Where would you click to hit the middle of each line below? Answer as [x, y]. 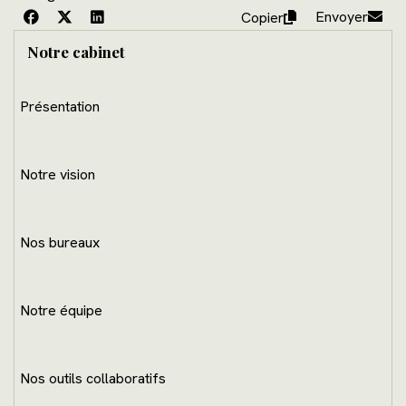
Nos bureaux [60, 242]
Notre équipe [61, 310]
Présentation [60, 106]
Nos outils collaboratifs [93, 378]
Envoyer [342, 17]
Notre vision [58, 174]
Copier [263, 17]
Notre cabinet [76, 51]
